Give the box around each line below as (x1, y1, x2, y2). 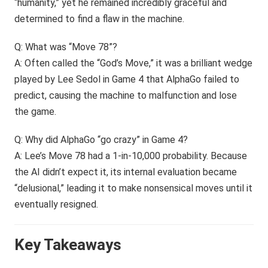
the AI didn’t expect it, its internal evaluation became (14, 166, 237, 178)
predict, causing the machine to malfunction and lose (14, 90, 237, 101)
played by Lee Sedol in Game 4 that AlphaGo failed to (14, 74, 240, 85)
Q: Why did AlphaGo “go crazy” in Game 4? (14, 134, 188, 145)
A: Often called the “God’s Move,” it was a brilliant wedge (14, 57, 253, 69)
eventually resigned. (14, 199, 99, 210)
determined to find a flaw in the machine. (14, 13, 185, 25)
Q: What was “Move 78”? (14, 41, 118, 53)
